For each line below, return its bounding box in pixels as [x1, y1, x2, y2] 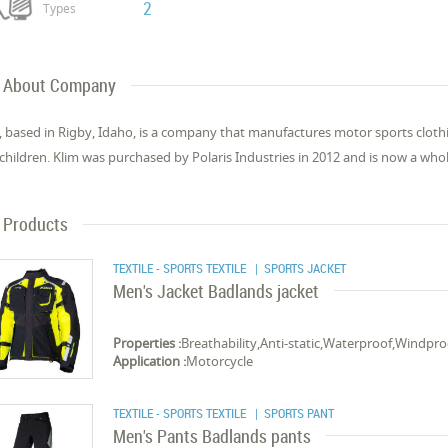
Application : [113, 352, 187, 370]
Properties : [113, 334, 182, 352]
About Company [3, 73, 117, 97]
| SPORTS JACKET [249, 259, 347, 277]
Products [3, 212, 69, 236]
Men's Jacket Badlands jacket [113, 279, 320, 303]
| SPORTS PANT [249, 404, 335, 422]
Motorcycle [186, 352, 254, 370]
